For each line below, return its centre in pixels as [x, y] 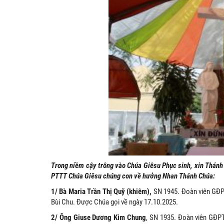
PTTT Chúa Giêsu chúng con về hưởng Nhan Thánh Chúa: [133, 176]
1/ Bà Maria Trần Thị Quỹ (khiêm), [101, 192]
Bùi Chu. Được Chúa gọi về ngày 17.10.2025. [114, 202]
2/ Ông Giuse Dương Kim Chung [99, 218]
